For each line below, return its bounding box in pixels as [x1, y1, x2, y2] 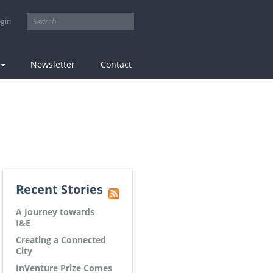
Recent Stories [16, 181, 103, 197]
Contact [101, 58, 132, 70]
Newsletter [30, 58, 75, 70]
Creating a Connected [16, 234, 106, 246]
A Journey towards [16, 206, 94, 218]
